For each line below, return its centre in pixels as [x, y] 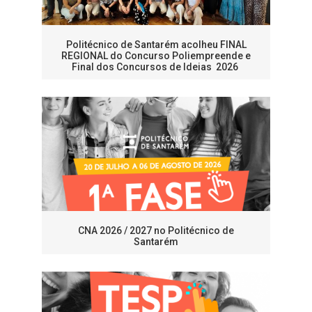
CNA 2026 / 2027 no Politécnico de [156, 231]
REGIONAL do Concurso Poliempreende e [156, 56]
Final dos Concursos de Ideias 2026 [156, 67]
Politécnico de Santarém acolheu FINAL [156, 45]
